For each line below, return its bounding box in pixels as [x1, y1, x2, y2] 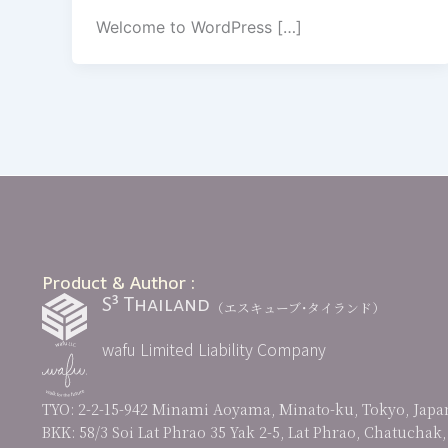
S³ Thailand [102, 293, 210, 316]
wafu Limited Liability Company [102, 337, 326, 362]
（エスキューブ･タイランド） [211, 298, 385, 318]
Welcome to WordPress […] [96, 17, 302, 38]
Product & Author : [42, 270, 195, 295]
